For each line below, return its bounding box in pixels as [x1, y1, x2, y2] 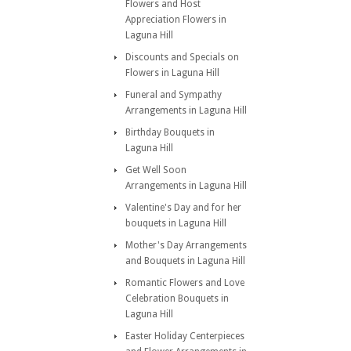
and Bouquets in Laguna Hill [125, 255, 245, 266]
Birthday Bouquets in [125, 127, 215, 138]
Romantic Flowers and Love [125, 277, 244, 288]
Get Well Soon [125, 165, 186, 175]
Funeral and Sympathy [125, 89, 222, 100]
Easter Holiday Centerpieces [125, 331, 244, 342]
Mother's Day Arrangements [125, 240, 247, 251]
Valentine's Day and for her [125, 202, 241, 213]
